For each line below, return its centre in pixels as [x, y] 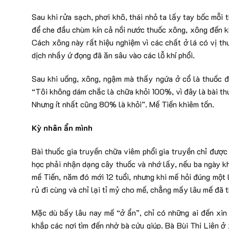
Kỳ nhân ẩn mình [62, 127]
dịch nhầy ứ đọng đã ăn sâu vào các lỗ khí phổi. [113, 55]
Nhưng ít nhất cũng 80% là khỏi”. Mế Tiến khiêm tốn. [123, 104]
